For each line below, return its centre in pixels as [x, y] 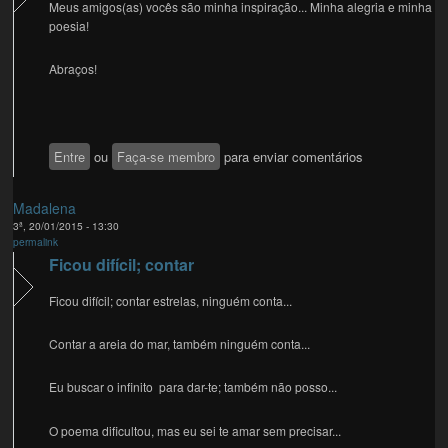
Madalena [45, 208]
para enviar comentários [292, 156]
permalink [36, 242]
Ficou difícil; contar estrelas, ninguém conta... [171, 301]
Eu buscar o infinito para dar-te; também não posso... [193, 387]
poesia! [69, 26]
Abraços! [73, 69]
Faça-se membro [166, 156]
